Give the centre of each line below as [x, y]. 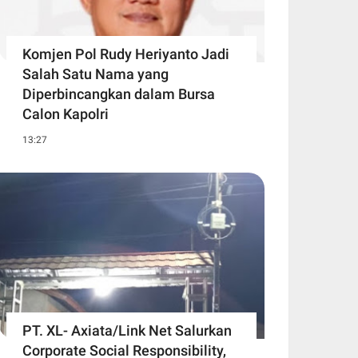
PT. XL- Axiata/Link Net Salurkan [127, 331]
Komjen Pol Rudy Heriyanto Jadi [126, 54]
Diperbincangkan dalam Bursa [119, 93]
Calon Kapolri [66, 113]
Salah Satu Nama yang [95, 74]
